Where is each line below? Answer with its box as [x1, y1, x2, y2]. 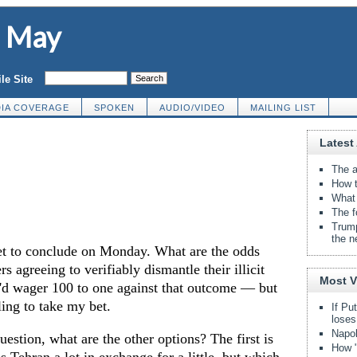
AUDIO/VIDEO [159, 103, 226, 112]
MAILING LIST [250, 103, 316, 112]
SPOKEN [94, 103, 135, 112]
